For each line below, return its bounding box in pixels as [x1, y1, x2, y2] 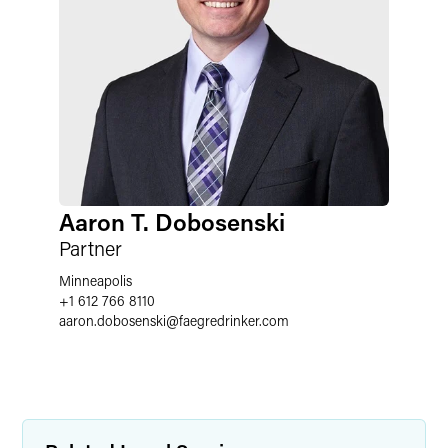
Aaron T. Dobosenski [59, 206, 285, 237]
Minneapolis [59, 271, 132, 290]
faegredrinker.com [179, 311, 289, 330]
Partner [59, 235, 122, 261]
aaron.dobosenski [59, 311, 166, 330]
